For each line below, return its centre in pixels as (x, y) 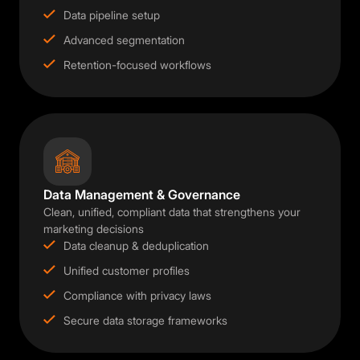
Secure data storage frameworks (145, 321)
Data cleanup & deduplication (136, 246)
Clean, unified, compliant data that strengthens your (172, 212)
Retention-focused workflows (137, 65)
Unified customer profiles (127, 271)
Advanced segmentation (124, 40)
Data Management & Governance (142, 195)
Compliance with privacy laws (137, 296)
